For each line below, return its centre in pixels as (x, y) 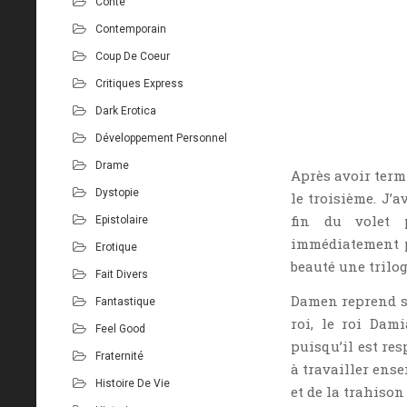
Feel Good (120, 328)
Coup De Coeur (133, 56)
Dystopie (117, 192)
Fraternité (119, 356)
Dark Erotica (126, 110)
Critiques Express (139, 83)
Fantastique (125, 301)
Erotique (116, 247)
